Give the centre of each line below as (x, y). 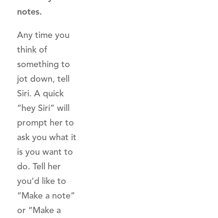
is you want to (45, 152)
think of (32, 50)
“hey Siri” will (43, 108)
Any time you (43, 35)
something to (44, 64)
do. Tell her (39, 166)
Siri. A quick (40, 93)
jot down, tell (43, 79)
